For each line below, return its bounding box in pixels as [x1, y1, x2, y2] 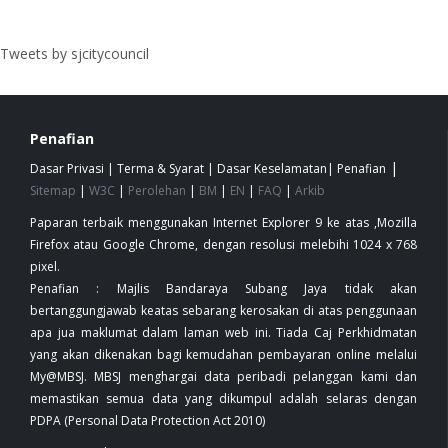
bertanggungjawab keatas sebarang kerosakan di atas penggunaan [30, 301, 417, 319]
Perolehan [128, 181, 186, 199]
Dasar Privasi [30, 159, 104, 177]
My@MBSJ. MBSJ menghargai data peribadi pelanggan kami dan [30, 367, 417, 385]
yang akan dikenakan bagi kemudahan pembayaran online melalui [30, 345, 417, 363]
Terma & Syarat [117, 159, 204, 177]
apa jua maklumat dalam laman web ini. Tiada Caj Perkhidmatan [30, 323, 417, 341]
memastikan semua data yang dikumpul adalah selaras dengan [30, 389, 417, 407]
